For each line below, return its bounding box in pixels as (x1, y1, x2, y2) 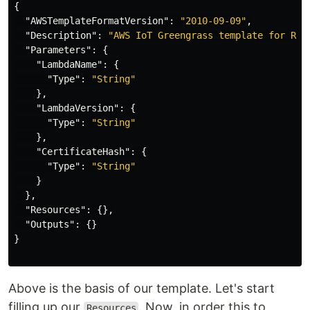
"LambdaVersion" (36, 102, 119, 113)
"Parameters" (25, 44, 91, 55)
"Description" (25, 30, 97, 41)
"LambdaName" (36, 59, 102, 70)
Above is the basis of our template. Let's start (8, 281, 275, 295)
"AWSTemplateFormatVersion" (25, 15, 169, 26)
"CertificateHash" (36, 146, 130, 157)
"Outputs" (25, 219, 75, 230)
